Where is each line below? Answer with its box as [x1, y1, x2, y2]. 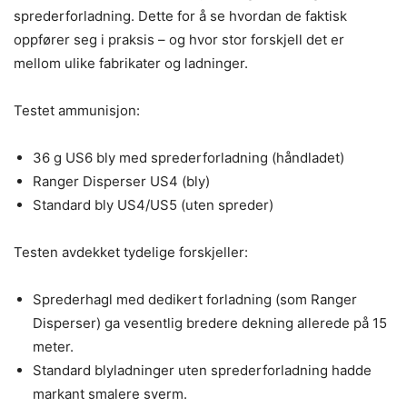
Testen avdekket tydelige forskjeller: [14, 243, 248, 261]
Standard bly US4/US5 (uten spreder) [33, 196, 273, 213]
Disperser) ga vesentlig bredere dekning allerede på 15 [33, 314, 387, 332]
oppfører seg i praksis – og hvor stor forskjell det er [14, 31, 344, 48]
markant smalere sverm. [33, 385, 187, 402]
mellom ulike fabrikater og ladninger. [14, 55, 248, 72]
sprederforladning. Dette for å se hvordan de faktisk [14, 7, 347, 25]
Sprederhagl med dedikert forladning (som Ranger [33, 291, 357, 308]
